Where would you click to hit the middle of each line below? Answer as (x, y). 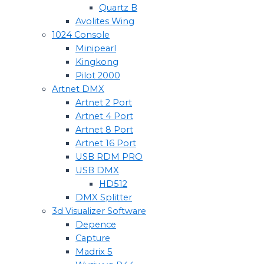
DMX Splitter (104, 197)
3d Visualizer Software (99, 211)
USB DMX (97, 170)
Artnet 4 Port (104, 116)
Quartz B (118, 7)
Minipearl (96, 48)
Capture (93, 238)
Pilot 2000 (98, 75)
